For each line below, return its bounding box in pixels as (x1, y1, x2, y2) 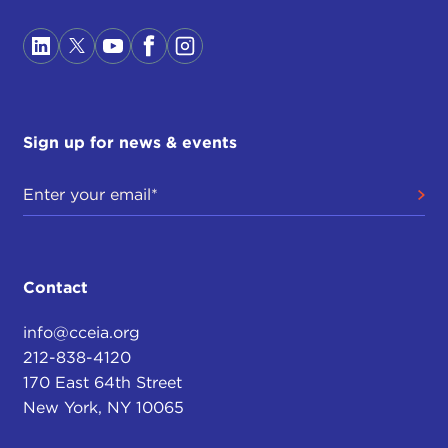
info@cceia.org (22, 322, 140, 342)
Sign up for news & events (22, 132, 237, 152)
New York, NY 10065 (22, 397, 184, 417)
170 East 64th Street (22, 372, 182, 392)
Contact (22, 277, 88, 297)
